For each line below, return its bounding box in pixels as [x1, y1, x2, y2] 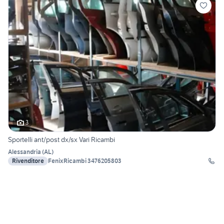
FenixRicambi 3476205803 [87, 156, 121, 164]
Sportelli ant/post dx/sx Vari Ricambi [8, 134, 115, 144]
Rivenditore [12, 156, 44, 164]
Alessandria [8, 147, 41, 155]
